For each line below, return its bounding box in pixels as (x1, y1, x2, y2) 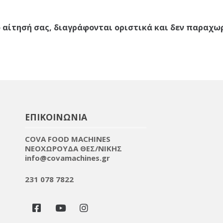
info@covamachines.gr (24, 153, 110, 163)
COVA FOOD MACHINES (24, 134, 111, 144)
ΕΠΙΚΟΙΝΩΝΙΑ (24, 111, 87, 123)
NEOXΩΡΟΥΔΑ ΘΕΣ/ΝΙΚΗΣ (24, 143, 122, 153)
